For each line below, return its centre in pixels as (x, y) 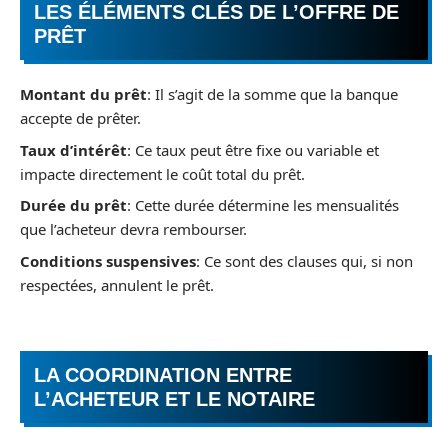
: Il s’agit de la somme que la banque (272, 94)
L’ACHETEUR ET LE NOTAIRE (174, 399)
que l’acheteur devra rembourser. (133, 229)
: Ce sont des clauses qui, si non (304, 260)
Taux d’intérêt (73, 149)
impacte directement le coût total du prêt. (162, 173)
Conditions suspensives (108, 260)
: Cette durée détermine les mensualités (263, 205)
